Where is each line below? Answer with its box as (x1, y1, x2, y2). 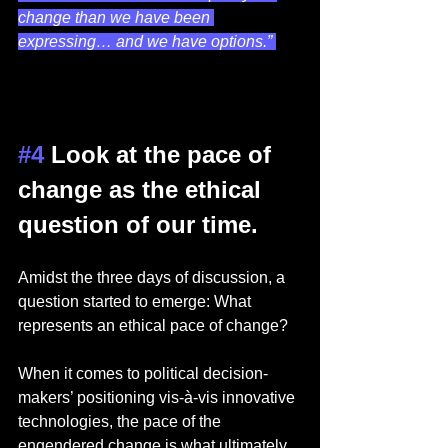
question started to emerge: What (18, 293, 255, 311)
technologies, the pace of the (18, 413, 225, 431)
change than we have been (18, 9, 214, 27)
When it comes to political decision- (18, 365, 268, 383)
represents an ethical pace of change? (18, 317, 292, 335)
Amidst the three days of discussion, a (18, 269, 289, 287)
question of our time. (18, 211, 272, 239)
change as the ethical (18, 176, 268, 204)
